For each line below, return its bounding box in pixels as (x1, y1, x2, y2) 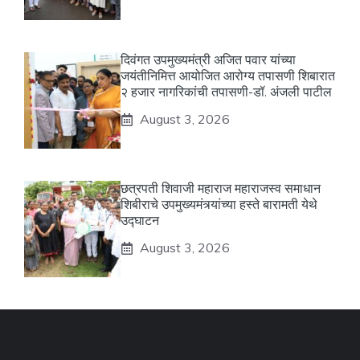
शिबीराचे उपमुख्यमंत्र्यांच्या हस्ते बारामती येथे (121, 197, 317, 212)
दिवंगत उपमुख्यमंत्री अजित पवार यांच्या (121, 52, 296, 67)
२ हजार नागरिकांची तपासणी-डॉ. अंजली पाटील (121, 84, 332, 100)
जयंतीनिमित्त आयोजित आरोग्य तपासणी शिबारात (121, 68, 335, 84)
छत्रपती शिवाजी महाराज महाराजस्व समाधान (121, 181, 321, 196)
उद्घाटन (121, 213, 159, 228)
